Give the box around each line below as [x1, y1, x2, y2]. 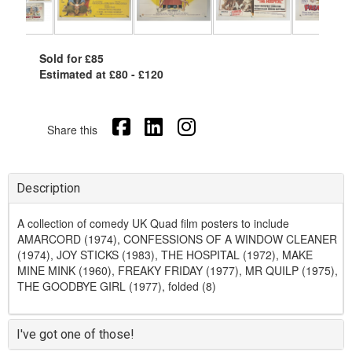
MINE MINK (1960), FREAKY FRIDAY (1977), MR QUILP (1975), [17, 262, 338, 278]
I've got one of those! [16, 327, 134, 342]
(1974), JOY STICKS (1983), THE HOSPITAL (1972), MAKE [17, 247, 313, 262]
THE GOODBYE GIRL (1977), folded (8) [17, 278, 216, 294]
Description [16, 181, 80, 196]
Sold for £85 [39, 50, 104, 66]
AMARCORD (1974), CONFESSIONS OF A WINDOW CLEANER [17, 231, 337, 247]
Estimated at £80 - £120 [39, 66, 163, 82]
